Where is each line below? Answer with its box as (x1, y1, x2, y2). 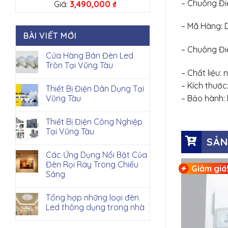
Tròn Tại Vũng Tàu (46, 60, 113, 70)
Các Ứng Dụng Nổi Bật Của (46, 150, 147, 160)
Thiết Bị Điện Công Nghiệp (46, 117, 142, 127)
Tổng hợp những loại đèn (46, 192, 139, 203)
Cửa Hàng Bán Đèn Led (46, 50, 133, 61)
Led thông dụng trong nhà (46, 202, 145, 212)
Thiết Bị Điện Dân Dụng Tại (46, 83, 144, 94)
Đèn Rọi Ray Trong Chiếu (46, 159, 138, 169)
